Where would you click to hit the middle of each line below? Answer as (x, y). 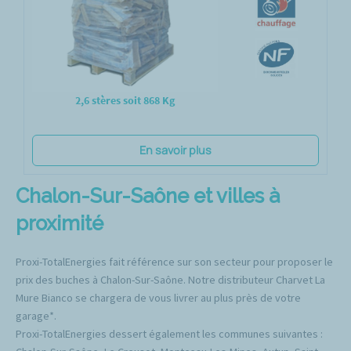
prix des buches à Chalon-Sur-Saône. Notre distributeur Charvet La (170, 280)
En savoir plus (175, 150)
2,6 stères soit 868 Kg (125, 101)
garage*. (36, 316)
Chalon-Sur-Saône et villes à (148, 196)
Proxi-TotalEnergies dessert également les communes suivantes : (169, 334)
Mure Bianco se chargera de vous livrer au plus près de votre (158, 298)
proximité (60, 224)
